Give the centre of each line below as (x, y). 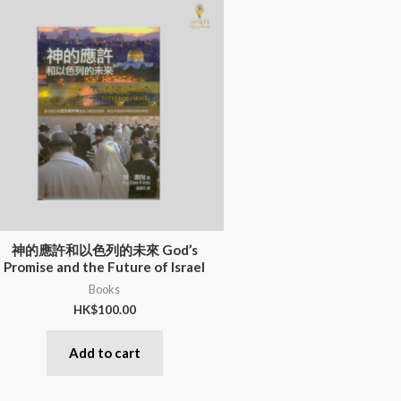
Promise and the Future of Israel (105, 266)
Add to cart (104, 352)
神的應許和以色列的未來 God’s (104, 249)
